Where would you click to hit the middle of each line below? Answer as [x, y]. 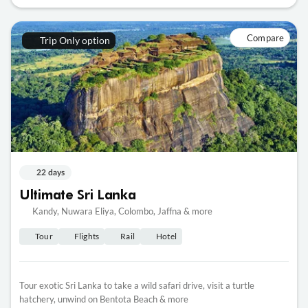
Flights [87, 236]
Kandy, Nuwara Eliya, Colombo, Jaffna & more [122, 211]
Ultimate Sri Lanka [78, 194]
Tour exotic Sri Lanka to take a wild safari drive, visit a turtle [137, 285]
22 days [51, 172]
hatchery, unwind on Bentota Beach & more [104, 299]
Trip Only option [75, 41]
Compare [265, 38]
